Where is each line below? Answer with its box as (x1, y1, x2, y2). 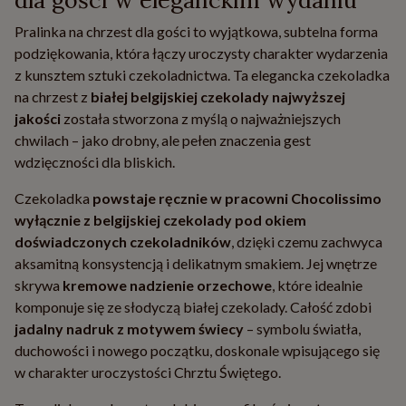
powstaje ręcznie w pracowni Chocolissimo (90, 189, 382, 208)
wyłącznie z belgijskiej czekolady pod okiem (14, 211, 306, 229)
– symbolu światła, (246, 320, 361, 338)
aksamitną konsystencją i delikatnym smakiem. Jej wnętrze (14, 255, 377, 273)
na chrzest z (14, 88, 91, 106)
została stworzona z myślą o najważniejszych (63, 110, 341, 128)
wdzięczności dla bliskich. (14, 153, 175, 171)
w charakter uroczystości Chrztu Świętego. (14, 363, 281, 382)
